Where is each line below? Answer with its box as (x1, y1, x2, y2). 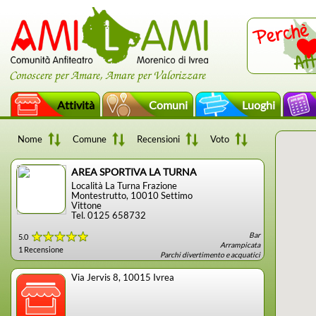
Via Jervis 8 (71, 271, 119, 283)
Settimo (161, 190, 193, 201)
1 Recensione (18, 244, 63, 254)
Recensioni (137, 133, 180, 145)
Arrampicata (220, 241, 260, 249)
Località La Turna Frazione (71, 180, 177, 191)
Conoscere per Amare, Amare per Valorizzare (9, 70, 205, 82)
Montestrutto (71, 190, 126, 201)
